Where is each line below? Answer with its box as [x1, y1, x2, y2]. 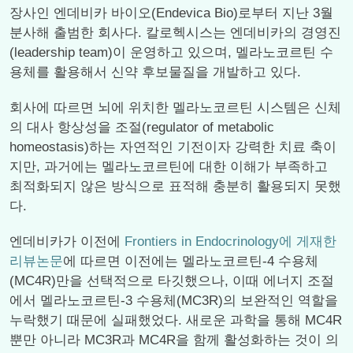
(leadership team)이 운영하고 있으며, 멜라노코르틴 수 [9, 45, 333, 60]
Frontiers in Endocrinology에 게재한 [124, 234, 336, 249]
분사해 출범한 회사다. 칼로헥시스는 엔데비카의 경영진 [9, 25, 341, 40]
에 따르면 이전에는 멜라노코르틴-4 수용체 [63, 254, 318, 269]
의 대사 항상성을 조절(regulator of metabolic [9, 120, 274, 135]
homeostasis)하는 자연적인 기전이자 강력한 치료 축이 [9, 139, 336, 154]
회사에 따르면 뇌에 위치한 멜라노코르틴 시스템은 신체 [9, 100, 341, 115]
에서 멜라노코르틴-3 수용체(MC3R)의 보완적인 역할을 [9, 293, 338, 308]
